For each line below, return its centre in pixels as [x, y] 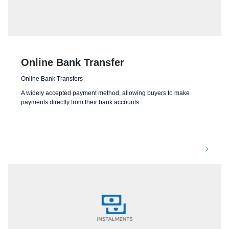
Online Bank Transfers [52, 78]
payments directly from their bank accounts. [81, 102]
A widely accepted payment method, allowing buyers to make [105, 93]
